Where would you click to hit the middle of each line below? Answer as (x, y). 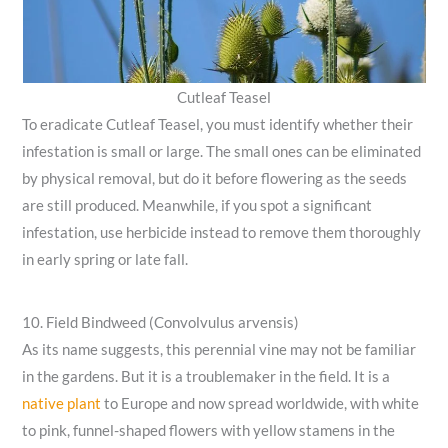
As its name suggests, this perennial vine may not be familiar (219, 350)
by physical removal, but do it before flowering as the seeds (215, 178)
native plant (62, 404)
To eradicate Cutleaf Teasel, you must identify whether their (218, 124)
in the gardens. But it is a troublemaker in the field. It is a (206, 377)
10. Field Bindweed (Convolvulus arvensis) (161, 323)
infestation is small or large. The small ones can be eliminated (222, 151)
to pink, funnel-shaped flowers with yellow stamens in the (209, 431)
